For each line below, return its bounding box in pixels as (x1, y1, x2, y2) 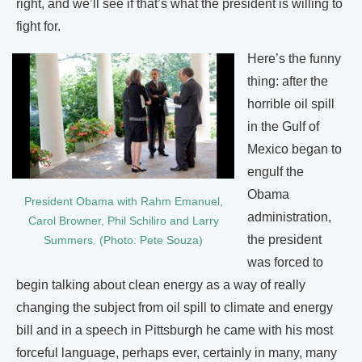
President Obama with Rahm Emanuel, (23, 195, 223, 208)
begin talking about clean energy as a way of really (16, 278, 305, 292)
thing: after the (247, 74, 328, 88)
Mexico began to (247, 142, 342, 156)
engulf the (247, 165, 304, 179)
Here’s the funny (247, 52, 341, 65)
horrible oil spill (247, 97, 335, 111)
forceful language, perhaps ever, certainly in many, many (16, 346, 337, 360)
